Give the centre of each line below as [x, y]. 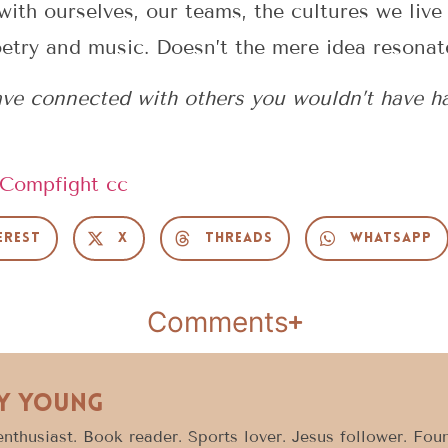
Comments [217, 322]
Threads [238, 239]
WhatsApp [390, 239]
